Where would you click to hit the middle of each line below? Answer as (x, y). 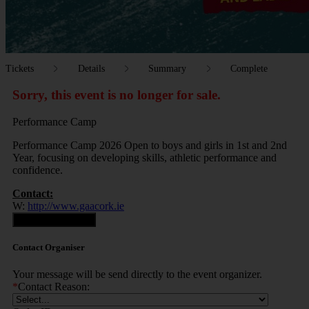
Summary (168, 68)
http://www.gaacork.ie (76, 206)
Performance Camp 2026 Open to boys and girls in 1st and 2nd (150, 145)
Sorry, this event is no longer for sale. (117, 94)
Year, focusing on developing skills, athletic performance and (144, 157)
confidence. (38, 170)
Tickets (20, 68)
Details (91, 68)
